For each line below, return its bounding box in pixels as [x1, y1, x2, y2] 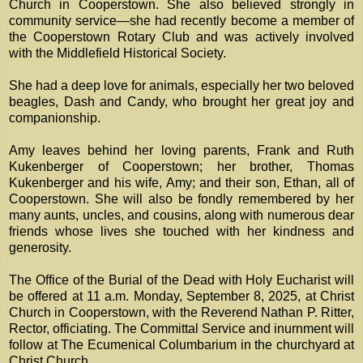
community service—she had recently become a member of [9, 14, 354, 28]
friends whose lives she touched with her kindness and [9, 224, 354, 239]
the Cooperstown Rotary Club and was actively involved [9, 30, 354, 45]
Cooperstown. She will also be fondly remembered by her [9, 192, 354, 207]
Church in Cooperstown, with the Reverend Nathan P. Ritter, [9, 305, 354, 320]
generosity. [9, 241, 71, 255]
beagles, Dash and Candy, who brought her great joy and [9, 95, 354, 109]
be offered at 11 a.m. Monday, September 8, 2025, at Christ [9, 289, 354, 304]
